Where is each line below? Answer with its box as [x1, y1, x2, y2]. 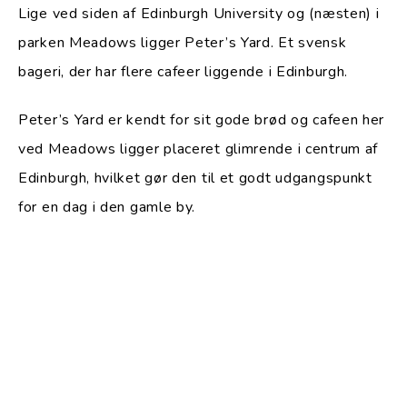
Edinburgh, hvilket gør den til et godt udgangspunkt [18, 167, 372, 188]
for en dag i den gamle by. [18, 196, 196, 217]
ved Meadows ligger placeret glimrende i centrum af [18, 138, 379, 159]
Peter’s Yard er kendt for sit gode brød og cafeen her [18, 109, 385, 130]
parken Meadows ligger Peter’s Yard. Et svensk [18, 32, 347, 53]
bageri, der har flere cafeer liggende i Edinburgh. [18, 61, 349, 82]
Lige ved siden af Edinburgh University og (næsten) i [18, 3, 380, 24]
